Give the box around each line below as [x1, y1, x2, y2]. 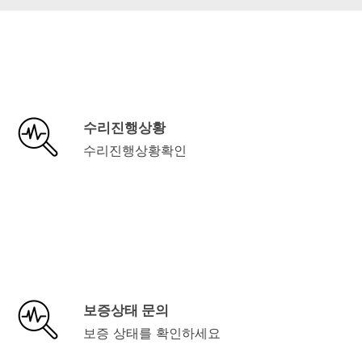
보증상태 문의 [82, 301, 169, 318]
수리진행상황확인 [82, 141, 187, 158]
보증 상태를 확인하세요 [82, 324, 221, 341]
